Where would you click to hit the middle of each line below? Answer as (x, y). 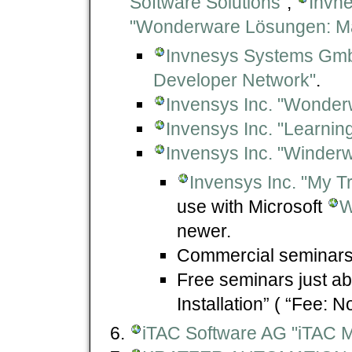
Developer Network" (235, 80)
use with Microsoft (252, 206)
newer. (204, 231)
